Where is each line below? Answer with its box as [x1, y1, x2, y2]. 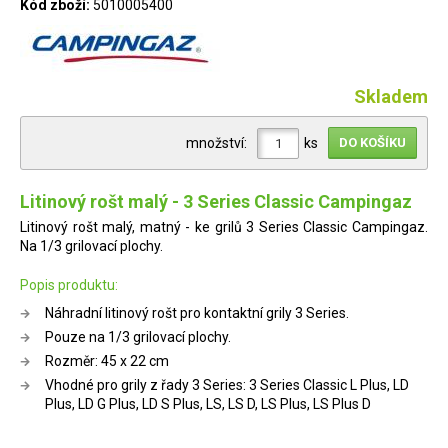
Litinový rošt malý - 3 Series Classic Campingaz [20, 191, 412, 212]
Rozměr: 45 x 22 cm [45, 353, 169, 369]
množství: [186, 134, 247, 151]
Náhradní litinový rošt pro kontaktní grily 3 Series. [45, 305, 349, 321]
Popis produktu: [20, 277, 118, 293]
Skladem [354, 86, 428, 107]
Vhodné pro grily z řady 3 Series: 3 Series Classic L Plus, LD [45, 377, 409, 393]
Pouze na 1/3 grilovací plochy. [45, 329, 231, 345]
